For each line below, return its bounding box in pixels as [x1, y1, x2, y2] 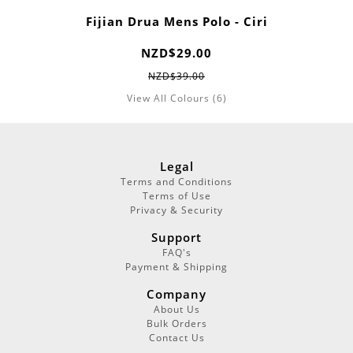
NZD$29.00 [141, 45, 212, 61]
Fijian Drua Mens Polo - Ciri [85, 13, 268, 30]
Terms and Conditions [121, 175, 232, 189]
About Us [153, 303, 200, 317]
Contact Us [148, 331, 205, 345]
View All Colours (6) [126, 91, 227, 106]
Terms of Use [142, 189, 211, 203]
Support [151, 229, 202, 246]
